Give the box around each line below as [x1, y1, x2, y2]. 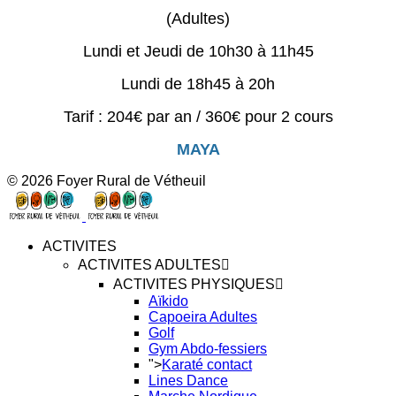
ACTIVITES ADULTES [78, 257, 221, 272]
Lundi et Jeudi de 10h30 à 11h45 [82, 42, 314, 60]
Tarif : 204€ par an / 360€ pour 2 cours [63, 108, 333, 126]
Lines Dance [148, 373, 228, 388]
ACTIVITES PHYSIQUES [113, 277, 275, 292]
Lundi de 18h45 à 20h [121, 75, 275, 93]
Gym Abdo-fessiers [148, 341, 267, 356]
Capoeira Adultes [148, 309, 257, 324]
